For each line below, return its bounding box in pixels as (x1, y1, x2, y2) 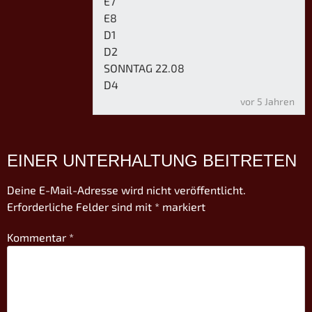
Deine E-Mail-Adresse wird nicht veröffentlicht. (7, 183, 246, 197)
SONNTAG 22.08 (104, 61, 185, 75)
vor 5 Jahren (240, 95, 295, 108)
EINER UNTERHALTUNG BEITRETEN (7, 151, 297, 171)
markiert (159, 200, 205, 214)
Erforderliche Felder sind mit (7, 200, 155, 214)
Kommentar (7, 231, 69, 244)
